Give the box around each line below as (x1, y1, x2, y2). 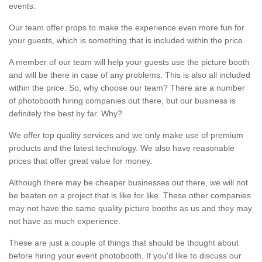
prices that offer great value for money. (9, 156, 154, 166)
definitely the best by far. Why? (9, 109, 122, 119)
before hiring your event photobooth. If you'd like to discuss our (9, 251, 242, 261)
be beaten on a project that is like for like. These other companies (9, 191, 251, 201)
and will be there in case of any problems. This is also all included (9, 70, 250, 80)
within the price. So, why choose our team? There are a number (9, 83, 245, 93)
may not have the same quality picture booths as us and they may (9, 204, 252, 213)
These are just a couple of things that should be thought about (9, 238, 239, 248)
